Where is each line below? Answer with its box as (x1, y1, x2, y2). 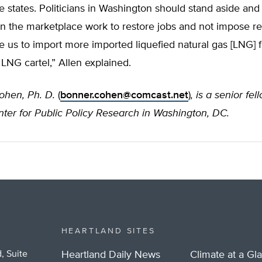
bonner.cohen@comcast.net (60, 90, 188, 101)
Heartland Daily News (61, 250, 160, 260)
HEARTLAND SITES (61, 227, 156, 235)
